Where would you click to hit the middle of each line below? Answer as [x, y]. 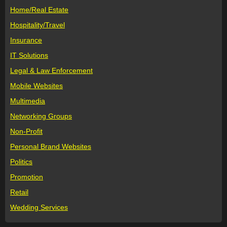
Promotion [27, 177]
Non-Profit [26, 131]
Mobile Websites [36, 86]
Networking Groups [41, 116]
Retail [19, 192]
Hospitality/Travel [37, 25]
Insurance [26, 40]
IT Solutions [29, 55]
